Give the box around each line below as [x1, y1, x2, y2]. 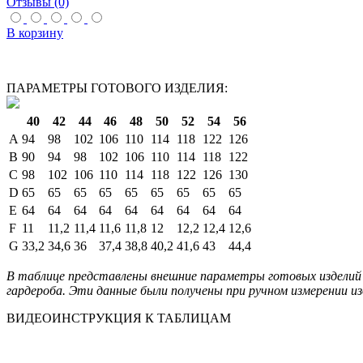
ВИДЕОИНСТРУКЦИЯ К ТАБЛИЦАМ [6, 311, 231, 326]
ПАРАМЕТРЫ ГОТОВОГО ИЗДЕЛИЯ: [6, 81, 228, 96]
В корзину [6, 26, 63, 41]
